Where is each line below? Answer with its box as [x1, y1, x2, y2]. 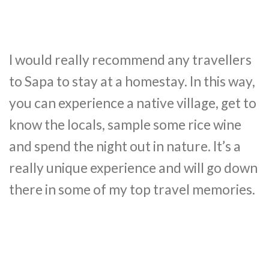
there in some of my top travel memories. [9, 181, 255, 198]
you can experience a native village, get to [9, 95, 256, 112]
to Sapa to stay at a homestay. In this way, [9, 73, 255, 90]
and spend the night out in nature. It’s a [9, 138, 241, 155]
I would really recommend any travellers [9, 52, 252, 68]
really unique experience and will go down [9, 160, 258, 177]
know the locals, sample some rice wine [9, 116, 241, 133]
